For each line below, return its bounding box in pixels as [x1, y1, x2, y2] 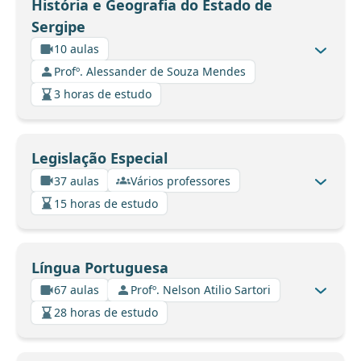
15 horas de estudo [54, 195, 158, 211]
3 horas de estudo [54, 86, 151, 102]
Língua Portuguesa [31, 257, 168, 277]
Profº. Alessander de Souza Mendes [54, 64, 246, 80]
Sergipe [31, 16, 85, 36]
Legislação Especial [31, 148, 168, 168]
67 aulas [54, 282, 99, 298]
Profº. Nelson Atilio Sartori [131, 282, 271, 298]
